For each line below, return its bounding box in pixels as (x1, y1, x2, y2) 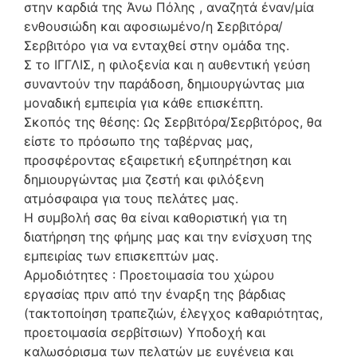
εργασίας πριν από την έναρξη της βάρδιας (24, 286, 286, 302)
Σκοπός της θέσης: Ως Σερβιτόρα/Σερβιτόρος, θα (24, 114, 322, 130)
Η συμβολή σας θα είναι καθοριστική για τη (24, 210, 287, 226)
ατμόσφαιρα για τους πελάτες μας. (24, 190, 238, 206)
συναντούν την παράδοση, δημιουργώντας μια (24, 76, 304, 92)
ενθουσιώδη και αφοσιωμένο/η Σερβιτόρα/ (24, 18, 283, 34)
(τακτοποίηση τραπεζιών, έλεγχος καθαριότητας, (24, 305, 323, 321)
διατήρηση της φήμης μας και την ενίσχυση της (24, 229, 312, 245)
